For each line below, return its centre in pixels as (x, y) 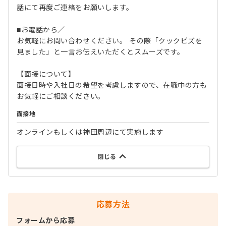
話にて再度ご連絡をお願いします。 (75, 7)
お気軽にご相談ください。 (61, 96)
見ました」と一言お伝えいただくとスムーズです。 (101, 52)
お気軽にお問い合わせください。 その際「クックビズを (110, 41)
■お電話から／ (41, 30)
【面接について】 (46, 74)
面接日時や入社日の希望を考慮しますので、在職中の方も (112, 85)
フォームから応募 (46, 220)
